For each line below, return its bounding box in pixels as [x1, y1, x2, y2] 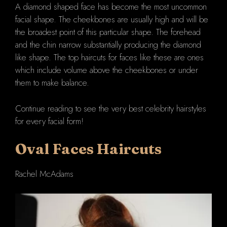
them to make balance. [15, 77, 89, 89]
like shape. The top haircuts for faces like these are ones [15, 51, 204, 64]
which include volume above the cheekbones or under [15, 64, 198, 77]
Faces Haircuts [53, 140, 162, 158]
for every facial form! [15, 115, 84, 127]
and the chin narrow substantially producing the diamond [15, 39, 201, 51]
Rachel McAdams [15, 168, 73, 180]
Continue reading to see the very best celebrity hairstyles [15, 102, 206, 115]
